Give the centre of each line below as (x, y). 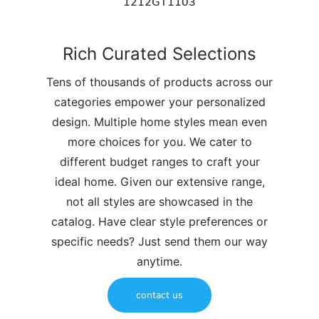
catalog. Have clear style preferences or (159, 221)
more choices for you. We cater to (159, 141)
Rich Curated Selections (159, 53)
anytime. (159, 261)
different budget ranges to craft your (159, 161)
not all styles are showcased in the (159, 201)
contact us (159, 295)
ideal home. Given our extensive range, (159, 181)
